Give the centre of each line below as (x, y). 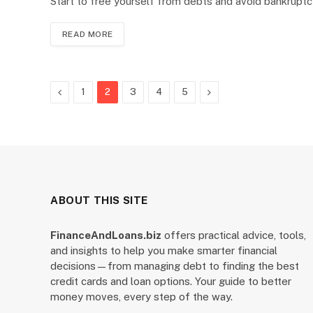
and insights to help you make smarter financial (164, 250)
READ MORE (88, 34)
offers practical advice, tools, (234, 235)
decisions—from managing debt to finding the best (175, 266)
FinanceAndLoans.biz (106, 235)
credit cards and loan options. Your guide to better (171, 281)
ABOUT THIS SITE (99, 200)
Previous (80, 92)
